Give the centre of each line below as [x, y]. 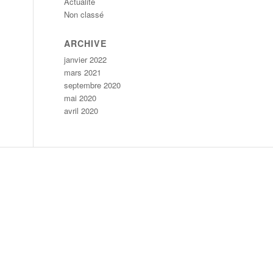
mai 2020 [80, 98]
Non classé [84, 14]
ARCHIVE [86, 43]
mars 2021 [83, 72]
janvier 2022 [86, 59]
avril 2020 [81, 111]
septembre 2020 [93, 85]
